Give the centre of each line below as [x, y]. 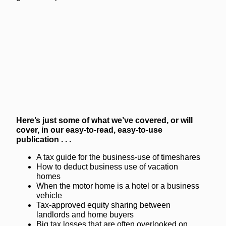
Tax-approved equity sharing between [103, 205]
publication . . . [44, 139]
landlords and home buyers [86, 215]
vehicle [50, 195]
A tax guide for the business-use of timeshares [119, 157]
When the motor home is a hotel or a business [118, 186]
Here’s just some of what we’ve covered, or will [104, 120]
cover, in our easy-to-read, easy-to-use [89, 130]
